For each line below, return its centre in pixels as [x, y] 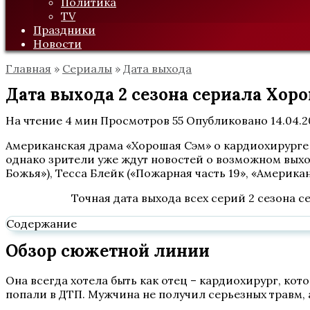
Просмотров [135, 120]
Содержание [42, 224]
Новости [57, 44]
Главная [28, 69]
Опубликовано [227, 120]
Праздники [64, 30]
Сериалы [87, 69]
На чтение [34, 120]
